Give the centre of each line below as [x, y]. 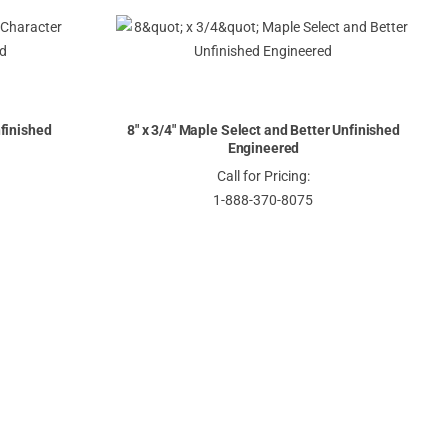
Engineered [263, 147]
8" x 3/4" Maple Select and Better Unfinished [263, 129]
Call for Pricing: [263, 176]
